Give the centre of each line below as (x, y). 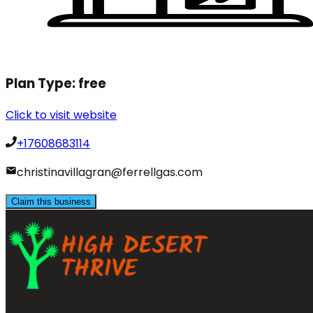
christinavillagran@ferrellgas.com (110, 173)
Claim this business (51, 202)
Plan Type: (42, 83)
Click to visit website (61, 115)
